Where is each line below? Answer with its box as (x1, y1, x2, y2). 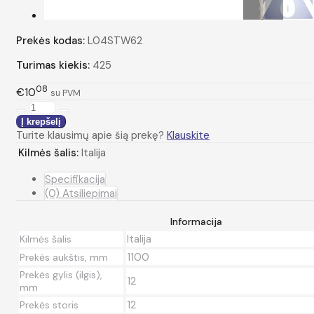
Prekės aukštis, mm (20, 250, 108, 264)
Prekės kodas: (16, 33, 85, 48)
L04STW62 (88, 33, 142, 48)
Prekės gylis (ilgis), (20, 268, 102, 281)
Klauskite (167, 128, 210, 142)
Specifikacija (45, 172, 105, 186)
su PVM (50, 87, 81, 99)
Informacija (170, 214, 222, 228)
